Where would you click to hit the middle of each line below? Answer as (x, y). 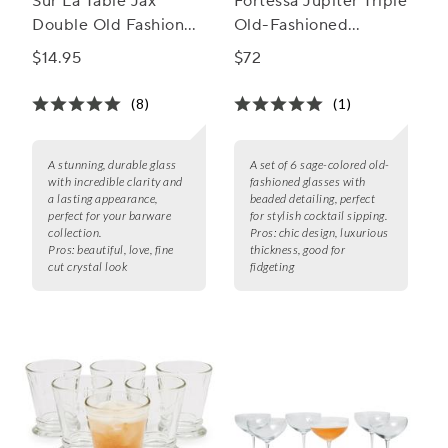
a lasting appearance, (103, 199)
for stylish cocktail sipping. (318, 216)
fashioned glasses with (307, 182)
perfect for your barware (109, 216)
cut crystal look (87, 267)
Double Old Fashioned (118, 25)
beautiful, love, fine (125, 250)
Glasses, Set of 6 (297, 49)
